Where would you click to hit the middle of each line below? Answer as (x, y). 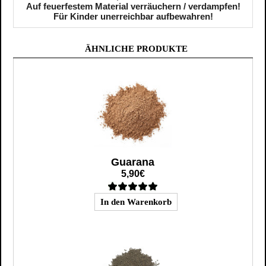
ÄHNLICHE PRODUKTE (136, 48)
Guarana (133, 162)
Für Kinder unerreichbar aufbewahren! (133, 16)
